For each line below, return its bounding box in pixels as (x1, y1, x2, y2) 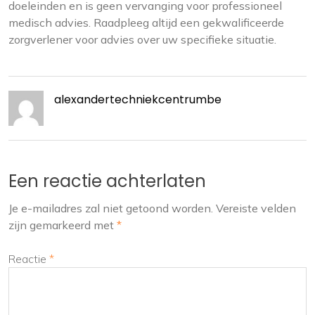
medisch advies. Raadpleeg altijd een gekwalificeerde (8, 15, 284, 30)
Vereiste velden (216, 201, 296, 216)
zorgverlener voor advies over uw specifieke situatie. (8, 32, 276, 47)
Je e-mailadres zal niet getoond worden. (8, 201, 213, 216)
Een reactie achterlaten (8, 169, 206, 193)
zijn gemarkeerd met (8, 218, 117, 233)
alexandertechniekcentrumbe (54, 91, 221, 108)
